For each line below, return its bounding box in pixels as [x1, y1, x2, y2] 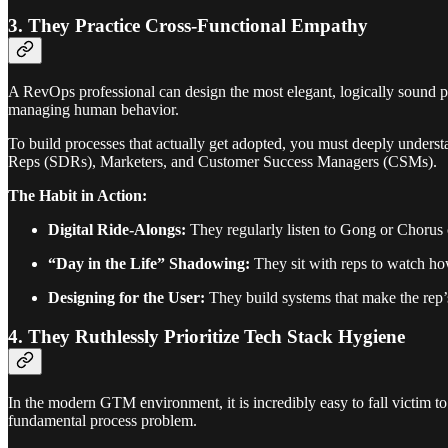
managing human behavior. [8, 101, 179, 119]
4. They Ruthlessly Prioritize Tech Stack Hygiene [8, 325, 405, 347]
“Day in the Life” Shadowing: [48, 255, 250, 273]
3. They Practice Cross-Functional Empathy [8, 15, 368, 37]
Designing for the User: [48, 289, 205, 307]
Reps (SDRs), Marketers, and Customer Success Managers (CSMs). [8, 153, 437, 171]
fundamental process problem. [8, 411, 197, 429]
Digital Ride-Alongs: [48, 221, 186, 239]
